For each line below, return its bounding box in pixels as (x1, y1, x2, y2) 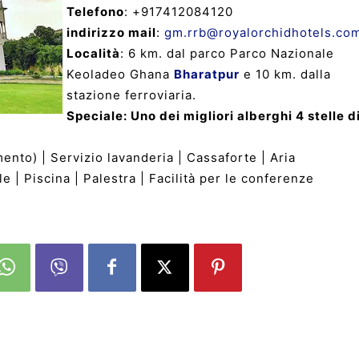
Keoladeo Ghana (67, 66, 174, 82)
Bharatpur (174, 66, 240, 82)
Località (67, 45, 120, 61)
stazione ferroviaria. (67, 87, 196, 103)
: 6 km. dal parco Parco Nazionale (120, 45, 334, 61)
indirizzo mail (67, 24, 156, 40)
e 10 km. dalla (240, 66, 331, 82)
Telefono (67, 3, 124, 19)
